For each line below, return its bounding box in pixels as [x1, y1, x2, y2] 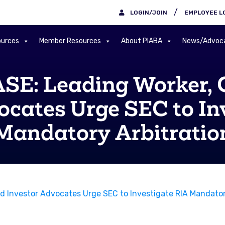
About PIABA [121, 37, 162, 45]
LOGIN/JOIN [129, 9, 167, 16]
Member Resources [39, 37, 101, 45]
